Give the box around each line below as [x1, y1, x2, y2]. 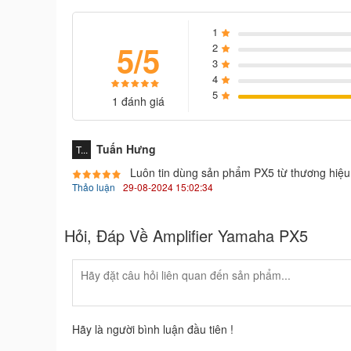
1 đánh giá [111, 92, 165, 109]
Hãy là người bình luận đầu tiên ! [72, 320, 233, 337]
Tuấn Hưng [96, 140, 156, 157]
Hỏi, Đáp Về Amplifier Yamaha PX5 [64, 223, 308, 247]
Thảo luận [72, 179, 115, 194]
